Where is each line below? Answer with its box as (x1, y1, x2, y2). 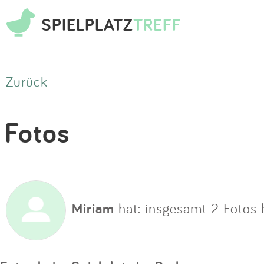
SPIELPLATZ (41, 13, 133, 35)
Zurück (6, 72, 48, 90)
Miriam (72, 199, 114, 218)
